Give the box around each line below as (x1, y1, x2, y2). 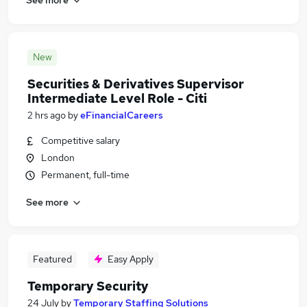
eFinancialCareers (80, 109, 163, 121)
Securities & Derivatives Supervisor (27, 76, 244, 92)
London (41, 151, 75, 164)
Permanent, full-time (41, 169, 130, 181)
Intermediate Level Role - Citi (27, 90, 207, 106)
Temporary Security (27, 278, 149, 294)
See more (26, 195, 69, 208)
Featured (32, 253, 72, 265)
